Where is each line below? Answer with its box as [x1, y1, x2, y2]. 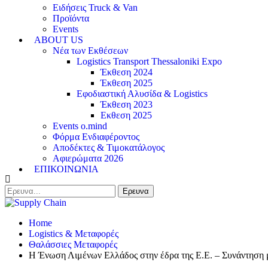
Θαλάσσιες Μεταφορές [29, 239, 117, 249]
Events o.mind [53, 121, 107, 131]
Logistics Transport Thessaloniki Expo [77, 56, 222, 66]
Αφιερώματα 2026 [53, 153, 123, 163]
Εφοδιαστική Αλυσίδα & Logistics [77, 89, 208, 99]
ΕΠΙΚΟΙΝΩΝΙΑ [34, 164, 99, 174]
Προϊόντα [53, 13, 89, 23]
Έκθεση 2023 [100, 99, 153, 109]
